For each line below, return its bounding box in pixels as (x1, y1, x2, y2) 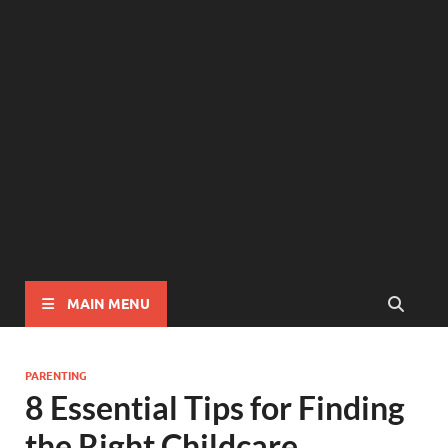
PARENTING (25, 366, 87, 383)
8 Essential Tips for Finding (25, 387, 405, 427)
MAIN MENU (67, 294, 150, 313)
